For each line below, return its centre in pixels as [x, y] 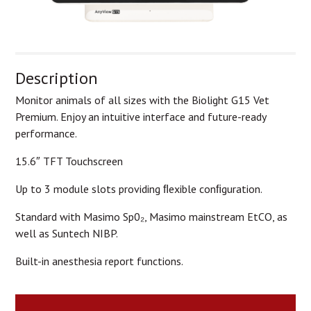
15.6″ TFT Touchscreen [69, 161]
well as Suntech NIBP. [67, 233]
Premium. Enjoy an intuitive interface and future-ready [141, 116]
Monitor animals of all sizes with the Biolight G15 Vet [142, 100]
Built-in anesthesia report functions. [99, 261]
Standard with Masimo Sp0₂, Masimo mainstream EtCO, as [151, 216]
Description [57, 78]
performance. [46, 133]
